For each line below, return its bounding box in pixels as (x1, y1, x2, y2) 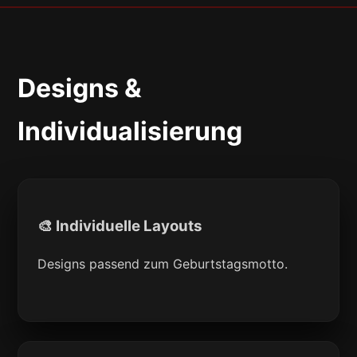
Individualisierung (18, 116, 243, 147)
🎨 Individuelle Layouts (37, 217, 203, 236)
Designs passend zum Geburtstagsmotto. (37, 255, 288, 272)
